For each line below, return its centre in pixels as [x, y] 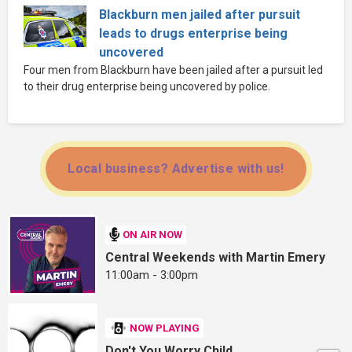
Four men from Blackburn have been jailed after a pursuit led [173, 70]
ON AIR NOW [153, 235]
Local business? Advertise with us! [176, 168]
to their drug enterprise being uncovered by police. [147, 86]
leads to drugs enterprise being [193, 33]
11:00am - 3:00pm [152, 275]
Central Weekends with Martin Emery [216, 257]
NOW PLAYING [165, 328]
